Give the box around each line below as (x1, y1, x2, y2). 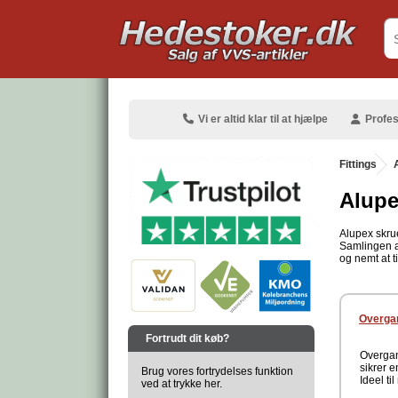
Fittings (339, 158, 377, 171)
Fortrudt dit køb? (146, 332, 229, 345)
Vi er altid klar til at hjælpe (195, 113, 328, 125)
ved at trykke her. (141, 378, 222, 390)
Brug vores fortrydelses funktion (141, 365, 293, 378)
